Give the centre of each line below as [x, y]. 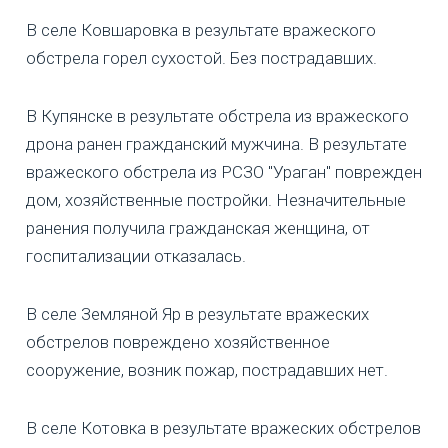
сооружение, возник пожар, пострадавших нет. [207, 370]
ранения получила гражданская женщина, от [198, 228]
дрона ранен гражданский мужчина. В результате [216, 144]
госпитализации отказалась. [136, 256]
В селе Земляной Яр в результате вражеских [197, 314]
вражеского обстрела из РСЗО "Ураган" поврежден [224, 172]
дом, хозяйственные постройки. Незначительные [216, 200]
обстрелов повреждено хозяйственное [178, 342]
